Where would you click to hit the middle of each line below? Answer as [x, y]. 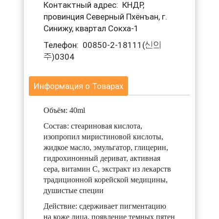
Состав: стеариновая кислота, [93, 126]
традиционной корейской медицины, [105, 180]
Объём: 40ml [65, 110]
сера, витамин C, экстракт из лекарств [107, 169]
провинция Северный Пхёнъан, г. [105, 17]
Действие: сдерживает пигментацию [105, 206]
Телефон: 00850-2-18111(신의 [102, 45]
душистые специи [73, 191]
